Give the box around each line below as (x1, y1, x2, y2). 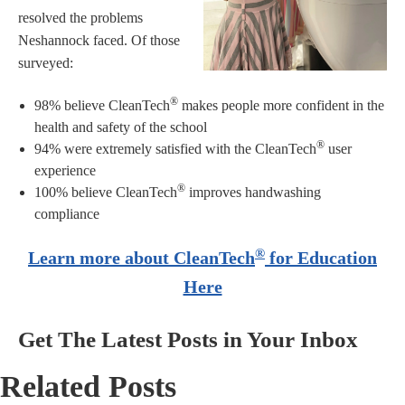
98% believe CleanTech (34, 98, 170, 114)
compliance (34, 206, 99, 222)
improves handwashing (185, 184, 321, 201)
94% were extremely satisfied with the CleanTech (34, 141, 316, 157)
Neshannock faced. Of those (18, 33, 180, 49)
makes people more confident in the (178, 98, 384, 114)
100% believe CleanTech (34, 184, 177, 201)
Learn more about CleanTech (28, 248, 255, 268)
